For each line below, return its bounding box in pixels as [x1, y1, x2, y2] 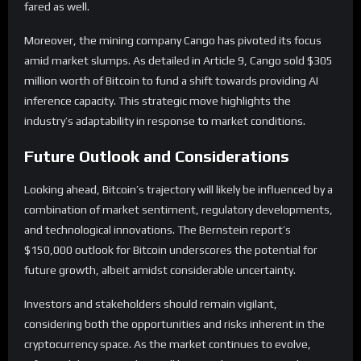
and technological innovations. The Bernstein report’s [24, 223, 291, 237]
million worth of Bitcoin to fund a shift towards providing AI [24, 73, 318, 87]
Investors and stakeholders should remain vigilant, [24, 297, 277, 311]
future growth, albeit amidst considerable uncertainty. [24, 263, 296, 277]
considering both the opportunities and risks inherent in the [24, 317, 325, 331]
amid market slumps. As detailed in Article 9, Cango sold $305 [24, 53, 333, 67]
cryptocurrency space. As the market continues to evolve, [24, 338, 311, 351]
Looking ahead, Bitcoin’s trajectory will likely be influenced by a [24, 183, 333, 197]
